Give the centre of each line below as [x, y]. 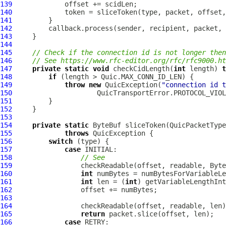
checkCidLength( [141, 69]
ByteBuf [107, 125]
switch [61, 141]
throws [77, 133]
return [93, 214]
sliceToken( [145, 125]
